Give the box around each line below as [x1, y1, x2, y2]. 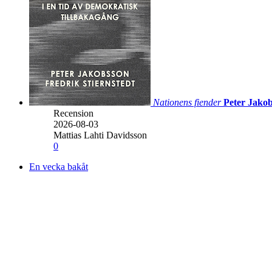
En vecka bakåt [29, 161, 88, 172]
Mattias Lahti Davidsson [53, 129, 147, 140]
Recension [53, 107, 93, 118]
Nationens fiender [153, 97, 221, 107]
